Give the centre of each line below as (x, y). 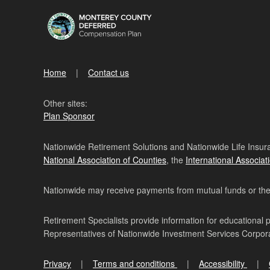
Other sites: (65, 103)
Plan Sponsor (69, 116)
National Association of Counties (105, 160)
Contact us (108, 72)
